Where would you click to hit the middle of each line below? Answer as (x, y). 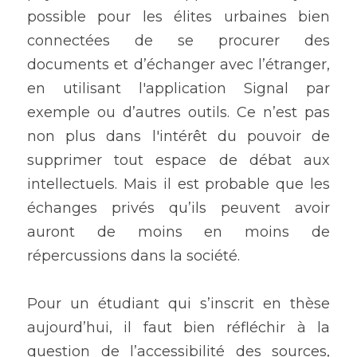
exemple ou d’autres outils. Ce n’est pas (178, 113)
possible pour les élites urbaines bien (178, 17)
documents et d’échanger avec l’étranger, (178, 65)
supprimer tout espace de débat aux (178, 161)
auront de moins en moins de (178, 232)
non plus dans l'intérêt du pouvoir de (178, 137)
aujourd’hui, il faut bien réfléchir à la (178, 328)
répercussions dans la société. (135, 256)
